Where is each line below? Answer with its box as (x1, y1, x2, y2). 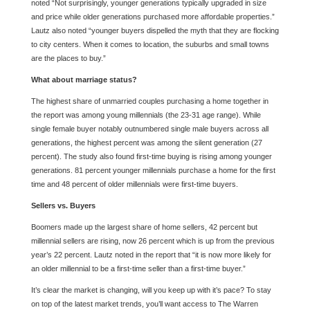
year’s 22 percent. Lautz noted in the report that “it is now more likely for (30, 250, 271, 259)
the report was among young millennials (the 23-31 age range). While (30, 111, 261, 119)
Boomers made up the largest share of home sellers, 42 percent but (30, 223, 257, 231)
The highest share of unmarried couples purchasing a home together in (30, 97, 268, 105)
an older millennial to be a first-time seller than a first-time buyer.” (30, 264, 246, 273)
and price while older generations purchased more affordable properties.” (30, 12, 275, 21)
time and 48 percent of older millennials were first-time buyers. (30, 180, 238, 188)
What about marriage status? (30, 75, 137, 84)
